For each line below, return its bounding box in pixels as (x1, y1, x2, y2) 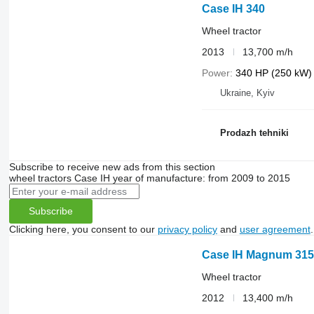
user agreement (239, 223, 310, 235)
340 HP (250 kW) (235, 67, 312, 78)
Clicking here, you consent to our (8, 223, 158, 235)
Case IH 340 (201, 2, 265, 15)
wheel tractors (8, 172, 71, 184)
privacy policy (157, 223, 217, 235)
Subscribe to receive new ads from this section (8, 161, 215, 172)
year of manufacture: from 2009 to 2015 (112, 172, 290, 184)
